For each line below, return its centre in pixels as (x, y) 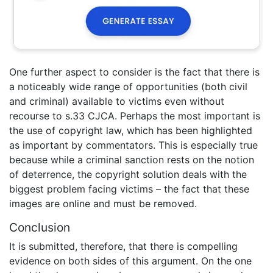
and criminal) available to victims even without (117, 101)
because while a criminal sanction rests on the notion (132, 159)
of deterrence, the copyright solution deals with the (128, 174)
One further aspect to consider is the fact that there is (134, 72)
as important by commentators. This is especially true (133, 145)
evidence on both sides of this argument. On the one (130, 261)
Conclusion (40, 227)
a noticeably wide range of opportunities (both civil (128, 86)
